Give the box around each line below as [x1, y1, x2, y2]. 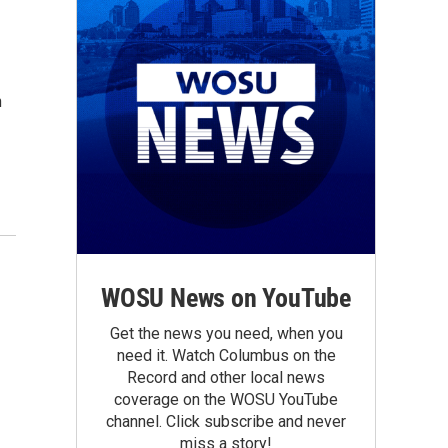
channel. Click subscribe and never [106, 412, 346, 431]
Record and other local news [127, 368, 325, 387]
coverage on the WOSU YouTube [114, 390, 338, 409]
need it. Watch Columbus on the [116, 346, 336, 365]
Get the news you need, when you [109, 324, 343, 343]
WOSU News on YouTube [101, 283, 351, 313]
